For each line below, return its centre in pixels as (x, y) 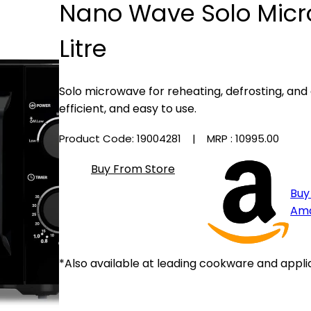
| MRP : (209, 139)
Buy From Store (133, 169)
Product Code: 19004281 (121, 139)
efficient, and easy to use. (127, 108)
